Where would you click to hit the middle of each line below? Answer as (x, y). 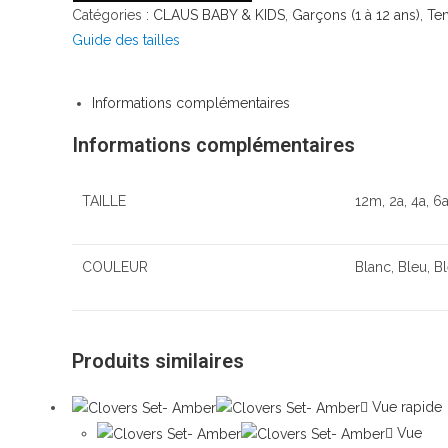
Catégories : (112, 14)
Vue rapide (405, 407)
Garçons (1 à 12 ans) (356, 14)
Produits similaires (158, 361)
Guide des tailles (126, 39)
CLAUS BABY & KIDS (219, 14)
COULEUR (115, 266)
